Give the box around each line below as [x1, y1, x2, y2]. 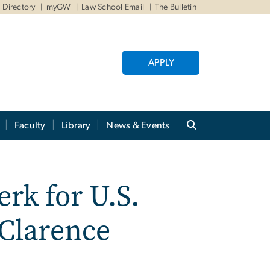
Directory [2, 3, 36, 11]
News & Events [106, 121, 170, 131]
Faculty [14, 121, 46, 131]
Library [61, 121, 91, 131]
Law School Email [81, 3, 145, 11]
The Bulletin [155, 3, 196, 11]
